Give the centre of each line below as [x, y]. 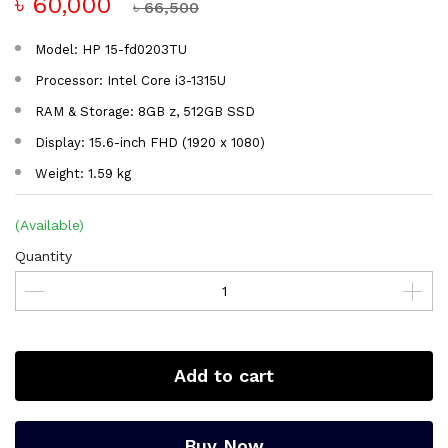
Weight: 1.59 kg [83, 173]
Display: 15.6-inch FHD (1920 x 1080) [150, 142]
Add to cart [224, 375]
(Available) [49, 225]
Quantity [43, 256]
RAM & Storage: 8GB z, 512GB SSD [145, 111]
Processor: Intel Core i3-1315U [130, 80]
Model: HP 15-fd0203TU [111, 49]
